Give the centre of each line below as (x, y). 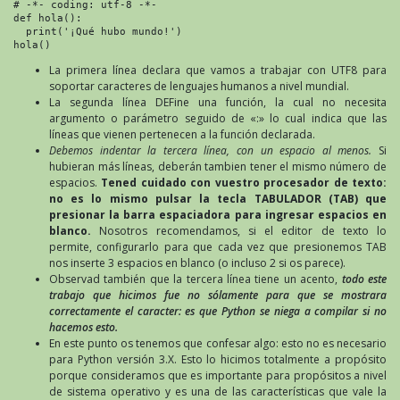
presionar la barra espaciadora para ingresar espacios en (218, 214)
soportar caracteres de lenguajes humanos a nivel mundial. (199, 86)
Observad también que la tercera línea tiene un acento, (196, 279)
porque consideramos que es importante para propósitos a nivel (218, 375)
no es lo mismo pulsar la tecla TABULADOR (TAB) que (218, 198)
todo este (364, 279)
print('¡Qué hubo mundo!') (98, 31)
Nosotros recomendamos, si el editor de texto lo (243, 230)
